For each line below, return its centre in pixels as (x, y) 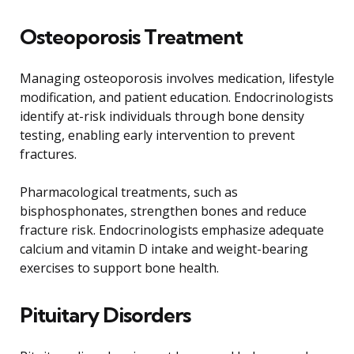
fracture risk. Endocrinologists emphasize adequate (172, 230)
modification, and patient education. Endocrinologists (177, 98)
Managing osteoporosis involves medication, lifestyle (177, 79)
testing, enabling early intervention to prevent (157, 136)
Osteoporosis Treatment (131, 37)
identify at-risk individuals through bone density (162, 117)
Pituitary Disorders (105, 315)
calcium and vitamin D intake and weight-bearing (164, 249)
